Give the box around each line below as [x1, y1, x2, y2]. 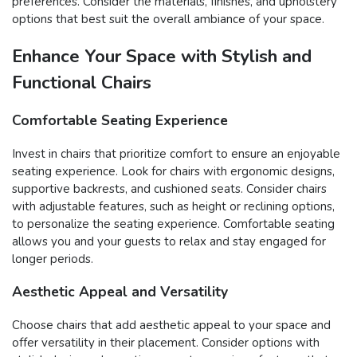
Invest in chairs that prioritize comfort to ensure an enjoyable [12, 145, 340, 162]
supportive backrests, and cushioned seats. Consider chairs [12, 180, 327, 197]
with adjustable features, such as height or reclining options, [12, 198, 335, 214]
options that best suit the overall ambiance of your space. [12, 10, 324, 27]
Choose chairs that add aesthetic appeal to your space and [12, 316, 331, 333]
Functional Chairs [12, 69, 151, 95]
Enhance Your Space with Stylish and [12, 43, 312, 69]
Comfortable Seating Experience [12, 111, 228, 131]
